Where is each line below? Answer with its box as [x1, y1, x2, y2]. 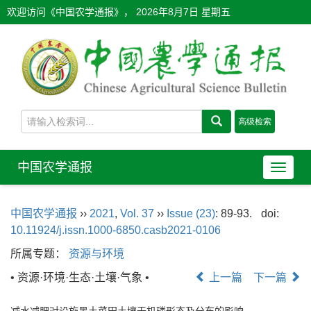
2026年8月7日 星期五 [136, 6, 230, 17]
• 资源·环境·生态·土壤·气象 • [10, 271, 149, 283]
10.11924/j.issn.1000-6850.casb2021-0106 [10, 224, 221, 236]
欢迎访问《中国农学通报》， [7, 6, 136, 17]
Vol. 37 [120, 207, 154, 219]
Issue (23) [167, 207, 215, 219]
